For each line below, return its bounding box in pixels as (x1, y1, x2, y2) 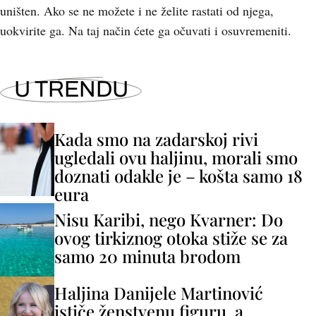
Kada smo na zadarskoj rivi (54, 128, 258, 150)
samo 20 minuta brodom (54, 245, 241, 267)
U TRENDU (14, 77, 128, 102)
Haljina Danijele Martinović (54, 281, 263, 304)
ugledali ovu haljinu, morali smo (54, 146, 298, 169)
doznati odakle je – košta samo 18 (54, 164, 303, 187)
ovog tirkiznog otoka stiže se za (54, 226, 288, 249)
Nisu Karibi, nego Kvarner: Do (54, 208, 283, 231)
